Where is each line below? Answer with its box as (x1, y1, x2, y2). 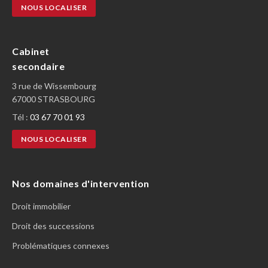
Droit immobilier (12, 201, 71, 211)
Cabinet (12, 45, 50, 57)
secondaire (12, 60, 65, 72)
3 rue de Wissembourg (12, 81, 96, 91)
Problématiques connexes (12, 240, 109, 251)
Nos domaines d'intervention (12, 178, 150, 189)
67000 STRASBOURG (12, 94, 95, 104)
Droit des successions (12, 221, 95, 231)
